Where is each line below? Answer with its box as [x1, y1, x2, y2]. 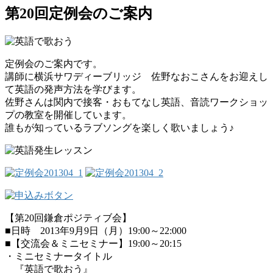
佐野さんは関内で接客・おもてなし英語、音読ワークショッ [5, 96, 268, 107]
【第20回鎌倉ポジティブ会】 [5, 212, 132, 223]
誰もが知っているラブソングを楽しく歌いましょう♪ [5, 122, 234, 133]
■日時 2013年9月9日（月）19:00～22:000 [5, 225, 186, 236]
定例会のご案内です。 [5, 58, 102, 69]
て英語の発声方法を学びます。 [5, 83, 141, 94]
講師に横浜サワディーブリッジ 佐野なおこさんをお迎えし [5, 71, 268, 82]
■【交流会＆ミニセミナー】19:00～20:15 [5, 238, 182, 249]
